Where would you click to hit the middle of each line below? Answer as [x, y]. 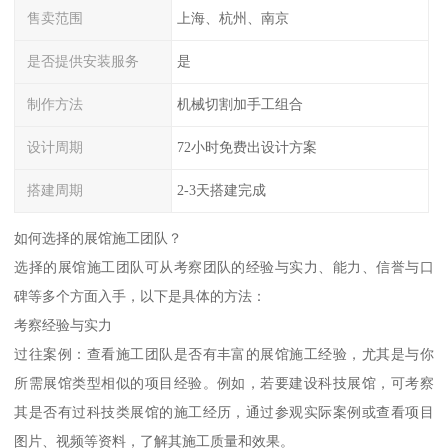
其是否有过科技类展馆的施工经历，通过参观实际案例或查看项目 [224, 412]
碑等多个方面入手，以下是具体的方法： [140, 296]
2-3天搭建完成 [221, 189]
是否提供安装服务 [83, 61]
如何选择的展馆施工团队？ [98, 238]
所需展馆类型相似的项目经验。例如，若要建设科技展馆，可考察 [224, 383]
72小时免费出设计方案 [246, 146]
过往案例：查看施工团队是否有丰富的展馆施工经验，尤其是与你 [224, 354]
